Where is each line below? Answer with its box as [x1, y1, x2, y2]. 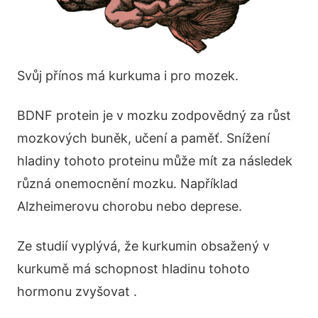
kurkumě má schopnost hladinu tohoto [17, 261, 250, 277]
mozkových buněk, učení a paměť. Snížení [17, 131, 270, 146]
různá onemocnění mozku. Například [17, 176, 238, 192]
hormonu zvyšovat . [17, 284, 137, 300]
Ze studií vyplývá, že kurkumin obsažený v [17, 238, 270, 254]
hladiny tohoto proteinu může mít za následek [17, 153, 292, 169]
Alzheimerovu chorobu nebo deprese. [17, 199, 242, 214]
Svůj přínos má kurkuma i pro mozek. [17, 68, 238, 84]
